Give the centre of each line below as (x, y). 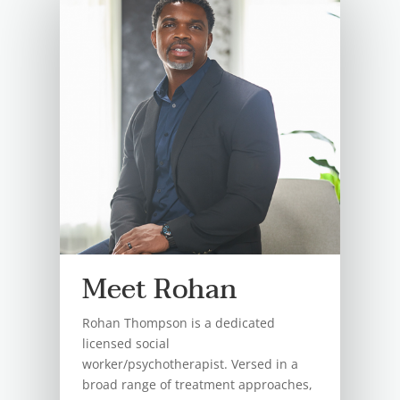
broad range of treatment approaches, (198, 384)
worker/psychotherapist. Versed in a (191, 363)
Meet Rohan (160, 289)
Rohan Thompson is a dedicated (179, 322)
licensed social (126, 343)
